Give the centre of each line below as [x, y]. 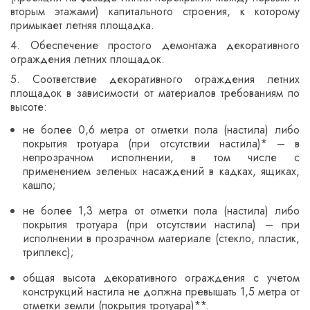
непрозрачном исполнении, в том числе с [161, 157]
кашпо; [39, 185]
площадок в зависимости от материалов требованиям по [155, 93]
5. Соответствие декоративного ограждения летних [155, 79]
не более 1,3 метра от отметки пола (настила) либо [161, 210]
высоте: [29, 107]
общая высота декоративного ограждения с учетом [161, 277]
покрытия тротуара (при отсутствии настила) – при [161, 224]
